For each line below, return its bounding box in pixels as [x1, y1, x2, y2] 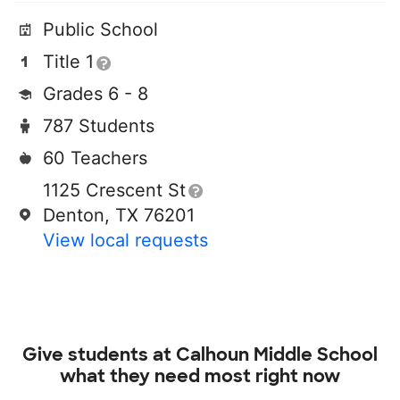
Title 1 [43, 51, 94, 72]
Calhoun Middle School [176, 343, 378, 366]
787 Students [43, 115, 154, 137]
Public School [43, 19, 158, 40]
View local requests [43, 229, 208, 251]
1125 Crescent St [43, 179, 186, 201]
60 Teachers [43, 147, 147, 169]
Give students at [22, 343, 176, 366]
